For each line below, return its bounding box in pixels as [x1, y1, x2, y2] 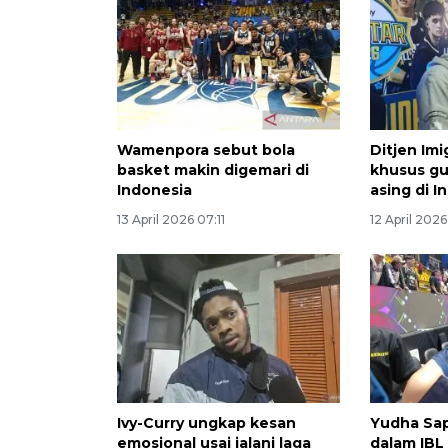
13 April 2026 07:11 [117, 212, 225, 228]
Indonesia [117, 181, 192, 200]
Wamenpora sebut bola [117, 141, 295, 160]
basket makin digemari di [117, 161, 309, 180]
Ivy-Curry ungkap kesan [117, 414, 296, 433]
